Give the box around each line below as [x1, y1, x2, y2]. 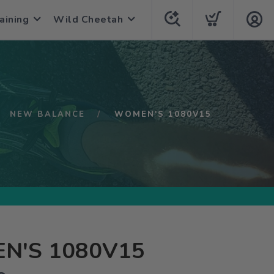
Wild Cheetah [53, 13, 123, 26]
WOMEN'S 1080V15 [114, 109, 212, 120]
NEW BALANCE [10, 109, 85, 120]
